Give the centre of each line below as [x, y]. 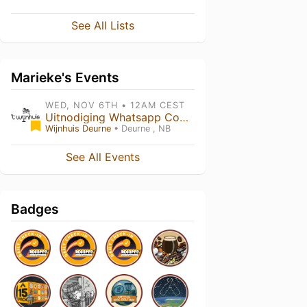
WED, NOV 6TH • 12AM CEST [115, 105]
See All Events [103, 157]
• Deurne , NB [141, 128]
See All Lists [103, 25]
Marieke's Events [65, 77]
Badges [35, 209]
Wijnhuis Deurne [78, 128]
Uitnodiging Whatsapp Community [184, 117]
